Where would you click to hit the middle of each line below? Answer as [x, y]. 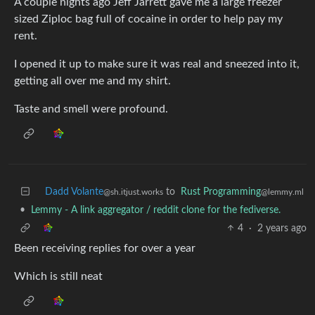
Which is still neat [58, 276]
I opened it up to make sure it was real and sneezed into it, [157, 64]
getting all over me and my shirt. [92, 81]
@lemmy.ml [282, 192]
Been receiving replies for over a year [105, 248]
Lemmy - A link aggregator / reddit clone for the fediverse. [156, 210]
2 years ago [282, 228]
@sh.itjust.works [133, 192]
